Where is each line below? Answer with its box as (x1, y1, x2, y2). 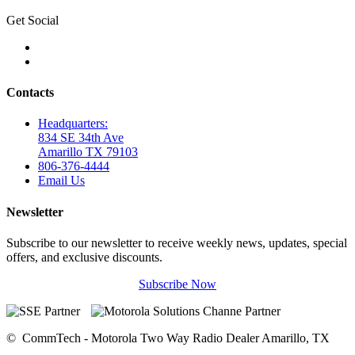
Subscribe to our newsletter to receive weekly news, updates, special (6, 235, 347, 250)
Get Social (6, 13, 59, 27)
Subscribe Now (139, 277, 216, 291)
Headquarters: (38, 116, 108, 131)
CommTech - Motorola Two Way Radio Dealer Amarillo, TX (22, 330, 330, 345)
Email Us (38, 174, 85, 188)
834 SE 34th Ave (38, 131, 124, 145)
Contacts (6, 86, 54, 100)
